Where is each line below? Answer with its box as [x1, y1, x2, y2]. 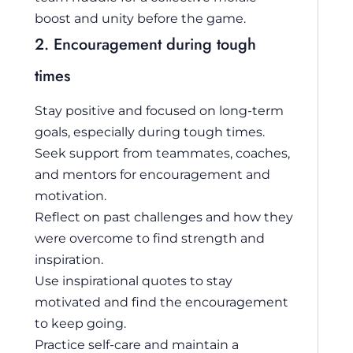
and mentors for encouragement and [35, 166, 270, 183]
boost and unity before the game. [35, 10, 246, 27]
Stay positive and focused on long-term [35, 102, 284, 119]
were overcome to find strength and [35, 230, 265, 247]
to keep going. [35, 315, 126, 332]
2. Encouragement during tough [35, 33, 256, 57]
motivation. [35, 188, 106, 204]
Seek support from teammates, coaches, [35, 145, 290, 162]
